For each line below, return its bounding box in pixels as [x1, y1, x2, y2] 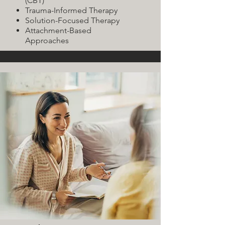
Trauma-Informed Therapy [25, 6, 118, 15]
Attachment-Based [25, 26, 91, 35]
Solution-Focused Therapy [25, 16, 120, 25]
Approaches [25, 36, 69, 45]
